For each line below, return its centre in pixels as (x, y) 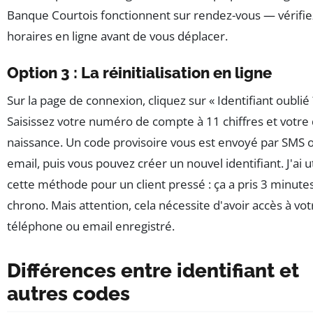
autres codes (68, 294)
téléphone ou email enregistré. (91, 226)
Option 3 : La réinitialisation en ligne (139, 73)
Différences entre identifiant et (153, 271)
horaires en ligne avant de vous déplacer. (117, 36)
